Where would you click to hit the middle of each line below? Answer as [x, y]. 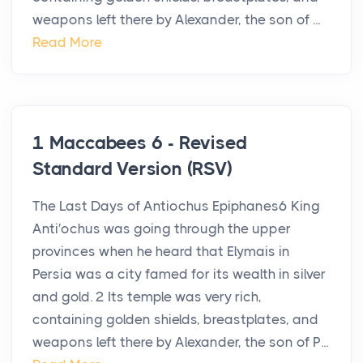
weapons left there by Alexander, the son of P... [180, 342]
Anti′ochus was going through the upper [162, 229]
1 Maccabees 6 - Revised [140, 143]
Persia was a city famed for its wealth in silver [179, 274]
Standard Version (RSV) [132, 169]
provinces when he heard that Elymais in [161, 252]
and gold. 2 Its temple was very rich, [147, 297]
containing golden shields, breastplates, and [175, 320]
